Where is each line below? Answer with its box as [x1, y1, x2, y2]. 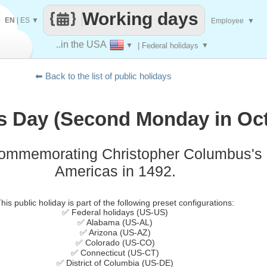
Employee [211, 17, 246, 25]
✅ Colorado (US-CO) [75, 238, 155, 248]
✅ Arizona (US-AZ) [79, 228, 151, 238]
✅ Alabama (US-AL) [77, 218, 153, 228]
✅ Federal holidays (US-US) [62, 207, 168, 218]
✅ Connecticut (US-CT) [71, 248, 159, 258]
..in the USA [56, 39, 107, 49]
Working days [82, 9, 198, 29]
